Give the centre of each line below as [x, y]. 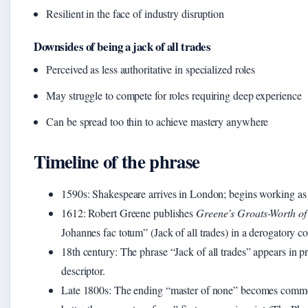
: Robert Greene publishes [140, 213]
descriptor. [83, 271]
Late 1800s [85, 290]
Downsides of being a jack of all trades [122, 47]
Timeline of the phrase [117, 162]
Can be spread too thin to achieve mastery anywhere [157, 122]
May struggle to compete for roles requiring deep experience [174, 96]
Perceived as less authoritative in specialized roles [151, 69]
